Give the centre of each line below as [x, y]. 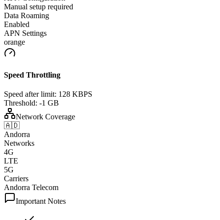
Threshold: [21, 103]
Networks [19, 143]
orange [14, 42]
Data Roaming [27, 15]
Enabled [17, 24]
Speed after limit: [30, 94]
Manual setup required [39, 6]
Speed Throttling [32, 75]
